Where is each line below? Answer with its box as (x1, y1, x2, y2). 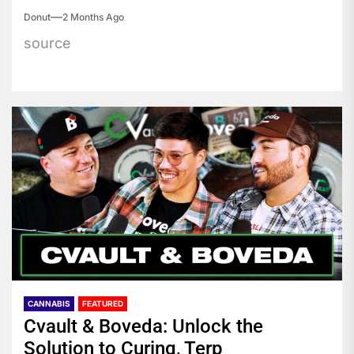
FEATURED (82, 298, 123, 308)
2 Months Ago (62, 10, 124, 23)
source (24, 34, 71, 51)
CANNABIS (28, 298, 70, 308)
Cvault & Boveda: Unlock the (24, 314, 263, 337)
